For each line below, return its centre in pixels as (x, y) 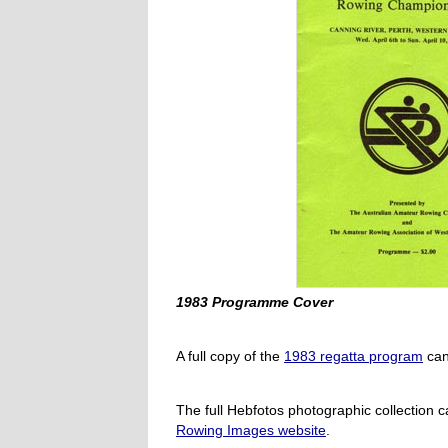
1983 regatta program (353, 356)
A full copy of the (230, 356)
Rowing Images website (251, 430)
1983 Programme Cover (254, 302)
